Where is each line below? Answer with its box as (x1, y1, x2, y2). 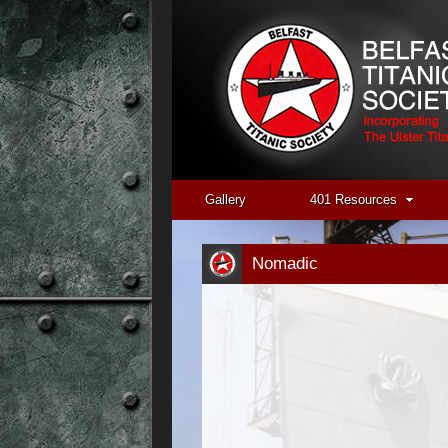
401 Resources (310, 192, 397, 207)
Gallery (205, 192, 246, 207)
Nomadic (252, 254, 318, 273)
